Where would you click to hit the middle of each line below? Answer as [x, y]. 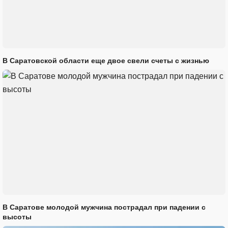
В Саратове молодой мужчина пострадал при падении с [104, 207]
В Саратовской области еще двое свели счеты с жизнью [106, 61]
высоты [17, 217]
